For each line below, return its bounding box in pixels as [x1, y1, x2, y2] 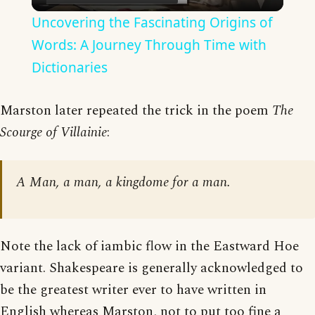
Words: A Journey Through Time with [31, 35, 266, 54]
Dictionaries [31, 58, 108, 77]
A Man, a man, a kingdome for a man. [16, 172, 231, 193]
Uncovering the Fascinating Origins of [31, 13, 273, 32]
